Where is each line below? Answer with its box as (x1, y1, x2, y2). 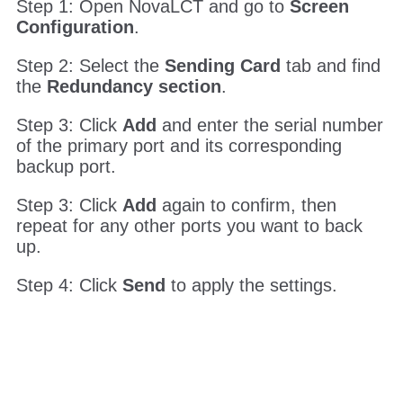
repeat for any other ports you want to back (15, 317, 363, 337)
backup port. (15, 257, 116, 278)
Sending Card (164, 157, 281, 177)
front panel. (15, 58, 107, 79)
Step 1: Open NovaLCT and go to (15, 97, 284, 118)
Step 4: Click (15, 376, 117, 397)
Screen (283, 97, 349, 118)
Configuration (15, 118, 134, 139)
